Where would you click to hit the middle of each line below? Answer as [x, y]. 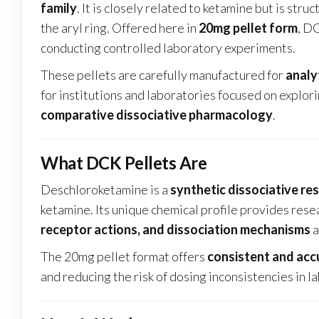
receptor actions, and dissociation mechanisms [176, 230]
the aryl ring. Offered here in [120, 28]
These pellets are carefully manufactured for [163, 75]
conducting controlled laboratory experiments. [168, 48]
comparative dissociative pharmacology [157, 115]
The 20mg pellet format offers [124, 257]
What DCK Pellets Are [124, 163]
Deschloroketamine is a [105, 190]
